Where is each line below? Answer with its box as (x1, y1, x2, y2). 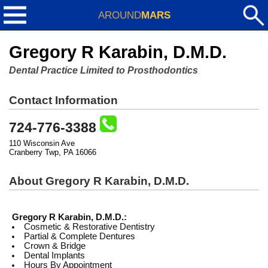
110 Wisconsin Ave (9, 139, 75, 148)
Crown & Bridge (23, 241, 86, 251)
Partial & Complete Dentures (23, 232, 135, 241)
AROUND (98, 9, 141, 21)
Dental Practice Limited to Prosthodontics (9, 65, 198, 75)
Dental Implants (23, 251, 85, 260)
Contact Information (9, 94, 118, 106)
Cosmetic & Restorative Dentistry (23, 222, 155, 232)
